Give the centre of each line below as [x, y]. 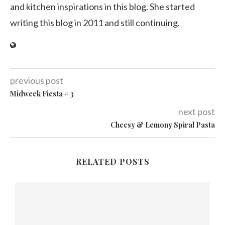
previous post [37, 80]
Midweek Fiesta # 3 [42, 93]
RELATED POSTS [113, 161]
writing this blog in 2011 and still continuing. [95, 22]
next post [197, 111]
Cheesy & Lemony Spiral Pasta [163, 125]
